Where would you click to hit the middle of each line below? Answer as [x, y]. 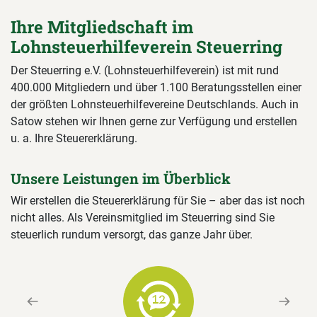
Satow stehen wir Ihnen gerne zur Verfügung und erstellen [154, 121]
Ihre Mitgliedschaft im [102, 27]
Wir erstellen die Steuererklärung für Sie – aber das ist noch [158, 200]
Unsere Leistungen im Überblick [121, 178]
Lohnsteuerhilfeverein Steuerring [146, 46]
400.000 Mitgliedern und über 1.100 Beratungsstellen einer [156, 87]
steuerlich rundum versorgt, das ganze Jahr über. [132, 234]
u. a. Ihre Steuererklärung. [74, 138]
